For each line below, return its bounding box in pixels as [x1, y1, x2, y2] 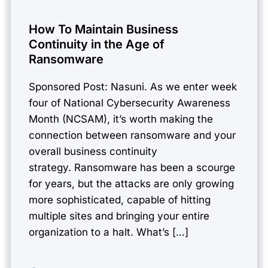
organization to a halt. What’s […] [29, 226, 188, 238]
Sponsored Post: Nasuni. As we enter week [29, 81, 237, 93]
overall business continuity [29, 145, 157, 157]
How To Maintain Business [29, 22, 178, 36]
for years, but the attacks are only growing [29, 178, 234, 190]
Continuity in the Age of [29, 37, 165, 51]
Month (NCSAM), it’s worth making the [29, 113, 213, 125]
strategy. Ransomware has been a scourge [29, 162, 235, 173]
